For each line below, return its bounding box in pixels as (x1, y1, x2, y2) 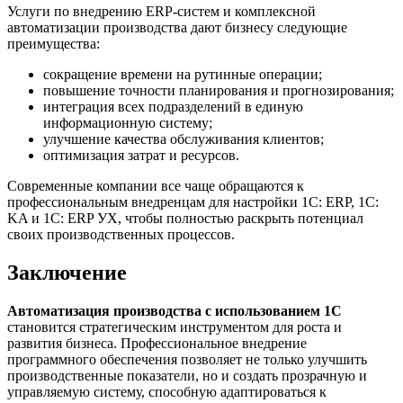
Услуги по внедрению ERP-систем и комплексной (7, 4, 316, 20)
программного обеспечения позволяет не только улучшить (7, 351, 367, 367)
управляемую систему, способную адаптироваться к (7, 383, 327, 399)
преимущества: (7, 36, 100, 52)
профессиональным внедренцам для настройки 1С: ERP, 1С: (7, 194, 379, 210)
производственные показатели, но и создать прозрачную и (7, 367, 367, 383)
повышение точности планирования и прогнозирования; (43, 83, 394, 99)
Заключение (7, 260, 127, 284)
